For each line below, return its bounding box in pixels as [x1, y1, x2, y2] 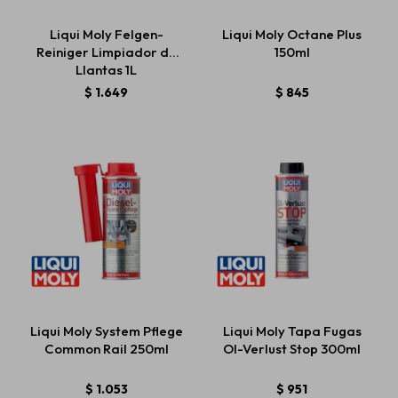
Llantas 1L [76, 61, 137, 78]
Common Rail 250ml [44, 340, 169, 357]
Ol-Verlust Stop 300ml [222, 340, 362, 357]
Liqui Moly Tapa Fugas [222, 322, 362, 339]
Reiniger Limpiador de [36, 44, 177, 60]
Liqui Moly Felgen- [49, 26, 163, 43]
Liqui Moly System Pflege [29, 322, 183, 339]
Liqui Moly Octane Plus [222, 26, 362, 43]
